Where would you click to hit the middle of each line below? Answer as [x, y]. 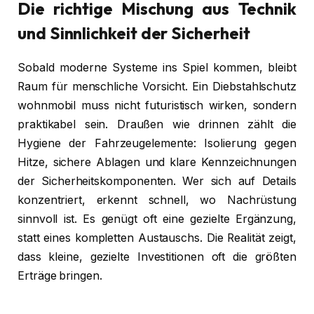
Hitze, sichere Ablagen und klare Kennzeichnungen [157, 162]
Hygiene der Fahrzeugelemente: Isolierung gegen [157, 143]
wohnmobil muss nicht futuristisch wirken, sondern [157, 105]
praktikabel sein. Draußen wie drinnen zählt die [157, 124]
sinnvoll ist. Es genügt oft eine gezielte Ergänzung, [157, 219]
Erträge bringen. [60, 275]
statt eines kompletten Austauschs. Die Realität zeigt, [157, 238]
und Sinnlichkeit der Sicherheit [134, 33]
